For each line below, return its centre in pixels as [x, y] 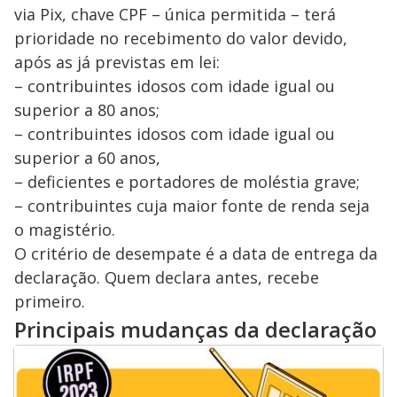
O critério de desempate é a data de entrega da [196, 254]
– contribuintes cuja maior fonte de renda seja [192, 206]
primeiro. [50, 302]
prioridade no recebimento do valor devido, [181, 39]
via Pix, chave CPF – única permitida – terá [175, 15]
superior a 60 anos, [87, 158]
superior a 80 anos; [87, 110]
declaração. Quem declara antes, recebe [167, 278]
